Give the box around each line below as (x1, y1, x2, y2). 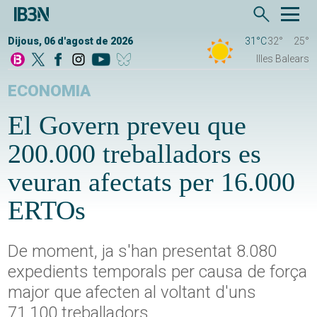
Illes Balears (255, 53, 309, 65)
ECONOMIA (8, 81, 91, 101)
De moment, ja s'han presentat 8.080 (8, 241, 277, 262)
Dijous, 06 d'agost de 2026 (8, 35, 134, 47)
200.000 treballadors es (8, 139, 262, 169)
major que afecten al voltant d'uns (8, 282, 257, 303)
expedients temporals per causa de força (8, 262, 308, 282)
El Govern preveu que (8, 110, 247, 141)
